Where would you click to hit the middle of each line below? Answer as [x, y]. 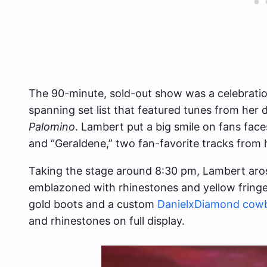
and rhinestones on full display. [107, 221]
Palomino [52, 127]
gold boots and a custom [93, 204]
